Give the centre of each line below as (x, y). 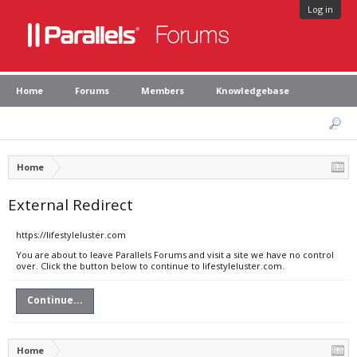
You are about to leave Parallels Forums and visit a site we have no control (175, 255)
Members (163, 90)
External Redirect (71, 204)
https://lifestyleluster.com (71, 235)
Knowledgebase (253, 90)
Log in (320, 9)
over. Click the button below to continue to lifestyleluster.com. (150, 266)
